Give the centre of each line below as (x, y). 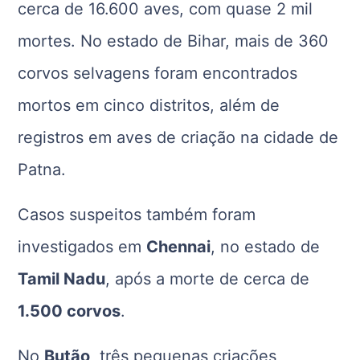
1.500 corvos (70, 311)
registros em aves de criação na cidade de (178, 137)
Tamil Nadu (62, 278)
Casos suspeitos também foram (137, 214)
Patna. (42, 169)
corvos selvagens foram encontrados (158, 73)
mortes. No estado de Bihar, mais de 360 (174, 41)
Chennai (179, 246)
